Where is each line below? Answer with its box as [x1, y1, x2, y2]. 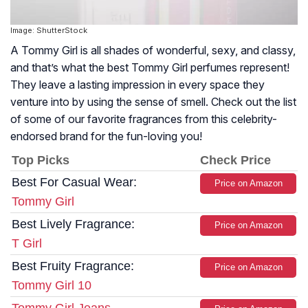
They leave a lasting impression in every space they [10, 78, 265, 92]
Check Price [200, 153, 271, 168]
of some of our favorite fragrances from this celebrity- [10, 112, 277, 126]
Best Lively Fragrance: [12, 217, 135, 232]
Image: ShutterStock [10, 25, 87, 36]
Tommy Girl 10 [12, 278, 91, 293]
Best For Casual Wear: [12, 175, 137, 190]
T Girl [12, 236, 42, 251]
